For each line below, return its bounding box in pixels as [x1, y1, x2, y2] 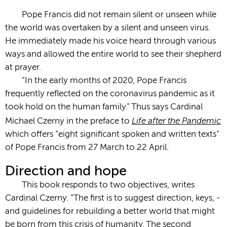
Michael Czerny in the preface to [5, 117, 132, 126]
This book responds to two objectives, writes [22, 181, 195, 190]
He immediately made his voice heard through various [5, 37, 216, 46]
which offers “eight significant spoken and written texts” [5, 130, 219, 139]
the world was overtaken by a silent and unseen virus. [5, 24, 210, 33]
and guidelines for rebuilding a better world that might [5, 207, 215, 216]
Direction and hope [5, 165, 127, 179]
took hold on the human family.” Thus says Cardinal [5, 103, 203, 112]
